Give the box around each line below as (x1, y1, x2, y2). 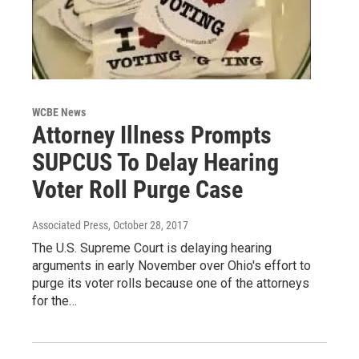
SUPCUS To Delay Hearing (32, 147, 279, 176)
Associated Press (32, 218, 108, 232)
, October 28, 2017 (108, 218, 188, 232)
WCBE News (32, 105, 86, 119)
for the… (32, 292, 77, 309)
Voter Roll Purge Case (32, 175, 243, 204)
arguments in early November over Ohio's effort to (32, 257, 311, 273)
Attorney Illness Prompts (32, 120, 272, 149)
